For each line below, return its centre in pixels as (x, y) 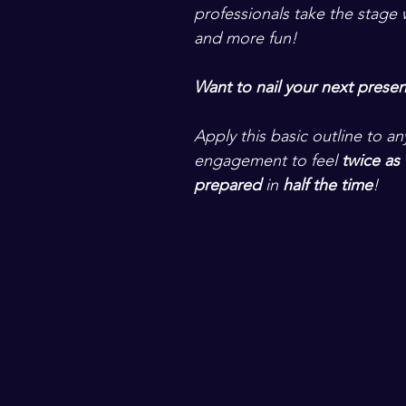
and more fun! (248, 38)
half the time (325, 185)
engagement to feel (268, 160)
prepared (227, 185)
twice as (373, 160)
